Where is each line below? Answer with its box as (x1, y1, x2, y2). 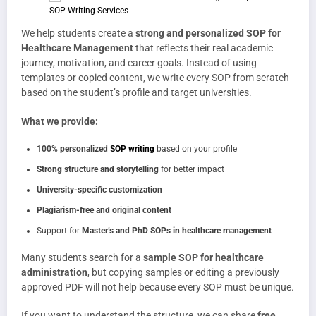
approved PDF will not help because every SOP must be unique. (21, 281, 294, 293)
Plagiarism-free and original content (37, 205, 171, 215)
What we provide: (21, 115, 98, 127)
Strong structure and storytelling (37, 164, 159, 174)
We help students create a (21, 28, 135, 39)
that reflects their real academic (133, 42, 273, 54)
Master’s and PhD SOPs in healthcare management (82, 225, 272, 236)
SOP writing (110, 143, 154, 154)
